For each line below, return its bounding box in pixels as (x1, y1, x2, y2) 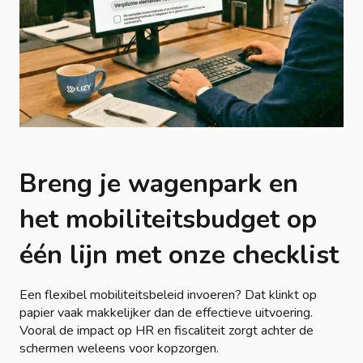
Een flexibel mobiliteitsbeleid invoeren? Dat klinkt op (19, 286, 317, 305)
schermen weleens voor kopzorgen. (19, 340, 219, 358)
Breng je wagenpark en (19, 166, 298, 202)
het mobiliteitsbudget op (19, 202, 317, 237)
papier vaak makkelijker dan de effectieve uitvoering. (19, 304, 313, 322)
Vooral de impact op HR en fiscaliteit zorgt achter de (19, 322, 314, 340)
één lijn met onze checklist (19, 237, 339, 273)
